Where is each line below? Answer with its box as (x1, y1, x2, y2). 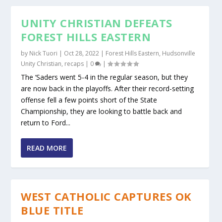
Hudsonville (162, 49, 196, 58)
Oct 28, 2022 (64, 49, 100, 58)
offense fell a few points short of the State (21, 95, 158, 105)
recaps (64, 59, 84, 68)
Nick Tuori (29, 49, 58, 58)
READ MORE (27, 143, 67, 153)
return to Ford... (21, 118, 71, 128)
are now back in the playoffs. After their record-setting (21, 84, 194, 94)
